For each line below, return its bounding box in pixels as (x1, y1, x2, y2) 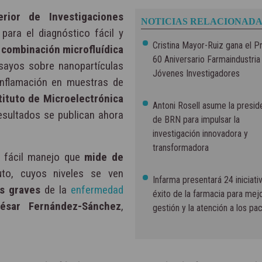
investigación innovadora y (152, 128, 248, 140)
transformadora (152, 142, 209, 154)
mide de (84, 150, 123, 164)
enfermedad (70, 183, 123, 197)
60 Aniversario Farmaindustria (152, 54, 260, 65)
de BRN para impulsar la (152, 114, 240, 126)
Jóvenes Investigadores (152, 68, 240, 80)
